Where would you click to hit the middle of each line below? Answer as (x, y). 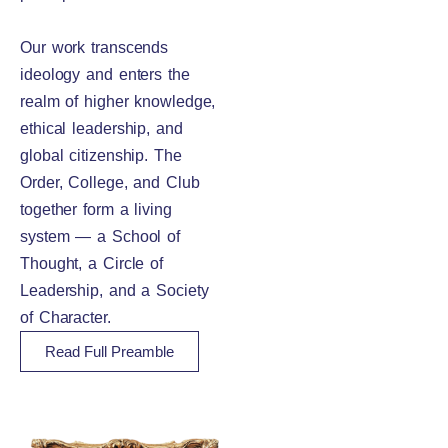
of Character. (65, 317)
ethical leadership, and (101, 128)
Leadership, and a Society (114, 290)
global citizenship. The (101, 155)
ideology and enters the (105, 74)
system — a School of (100, 236)
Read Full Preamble (109, 351)
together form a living (96, 209)
